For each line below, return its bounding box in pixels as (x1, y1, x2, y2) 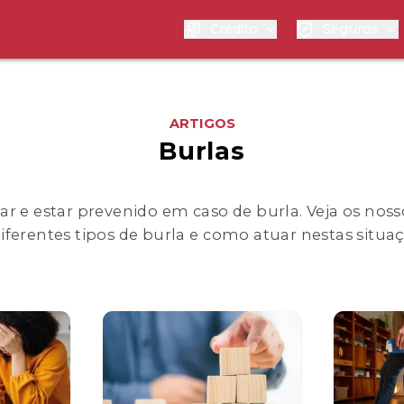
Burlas (159, 136, 245, 167)
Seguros (323, 21, 379, 38)
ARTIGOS (169, 115, 235, 133)
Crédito (209, 21, 258, 38)
